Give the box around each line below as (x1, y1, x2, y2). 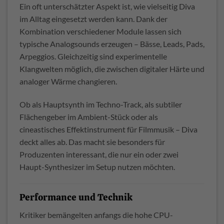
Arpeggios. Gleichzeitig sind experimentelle (19, 51, 167, 61)
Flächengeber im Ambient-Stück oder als (19, 112, 158, 122)
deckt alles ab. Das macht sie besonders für (19, 137, 165, 147)
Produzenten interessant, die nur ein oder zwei (19, 149, 178, 159)
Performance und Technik (19, 190, 132, 203)
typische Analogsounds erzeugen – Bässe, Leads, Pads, (19, 39, 204, 49)
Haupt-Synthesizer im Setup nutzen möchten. (19, 162, 175, 172)
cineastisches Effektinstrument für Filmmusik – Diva (19, 124, 197, 134)
